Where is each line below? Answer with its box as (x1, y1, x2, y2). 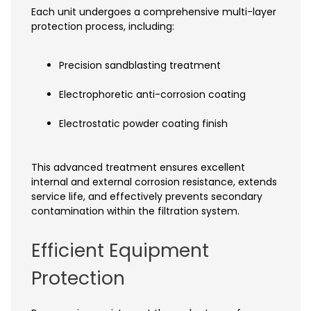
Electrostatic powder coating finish (59, 116, 228, 131)
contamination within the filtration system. (31, 203, 239, 218)
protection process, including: (31, 19, 174, 33)
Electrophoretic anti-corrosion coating (59, 87, 246, 101)
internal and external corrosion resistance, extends (31, 174, 277, 189)
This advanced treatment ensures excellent (31, 160, 245, 174)
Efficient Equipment (31, 237, 209, 264)
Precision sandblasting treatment (59, 58, 221, 72)
